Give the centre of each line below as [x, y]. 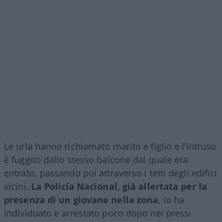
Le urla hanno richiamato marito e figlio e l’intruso [110, 146]
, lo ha [171, 199]
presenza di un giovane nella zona [81, 199]
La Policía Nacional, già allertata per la [119, 186]
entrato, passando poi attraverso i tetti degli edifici [111, 173]
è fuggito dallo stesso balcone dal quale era [96, 159]
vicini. [18, 186]
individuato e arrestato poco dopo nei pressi [98, 213]
